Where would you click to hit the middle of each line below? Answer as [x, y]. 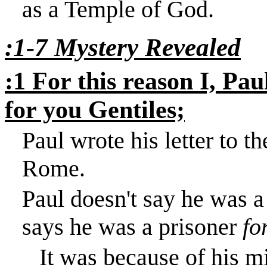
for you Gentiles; [95, 109]
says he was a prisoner [132, 226]
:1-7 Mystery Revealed [123, 47]
